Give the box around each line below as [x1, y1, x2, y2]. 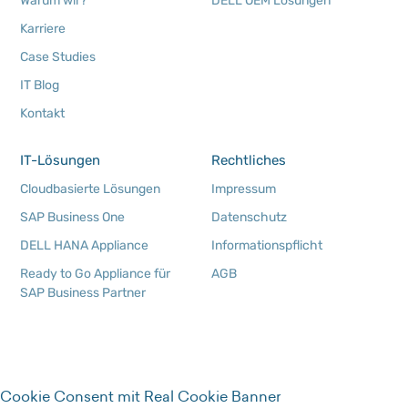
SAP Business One [20, 209, 126, 226]
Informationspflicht [210, 238, 322, 254]
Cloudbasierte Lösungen [20, 181, 161, 198]
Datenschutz [210, 209, 287, 226]
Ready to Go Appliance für [20, 266, 171, 282]
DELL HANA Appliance [20, 238, 149, 254]
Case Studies [20, 49, 97, 66]
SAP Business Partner [20, 285, 147, 301]
